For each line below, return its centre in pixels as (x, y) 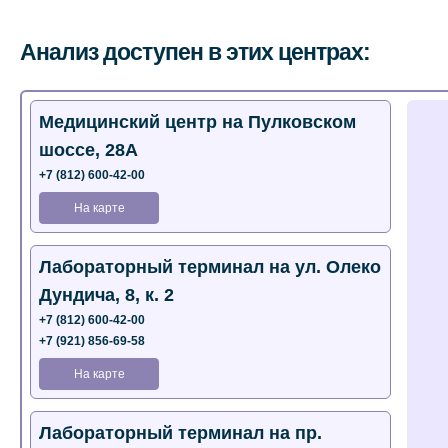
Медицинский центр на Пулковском (197, 122)
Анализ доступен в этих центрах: (195, 52)
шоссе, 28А (88, 150)
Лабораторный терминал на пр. (180, 433)
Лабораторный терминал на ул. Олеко (210, 267)
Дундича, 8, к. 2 (106, 295)
